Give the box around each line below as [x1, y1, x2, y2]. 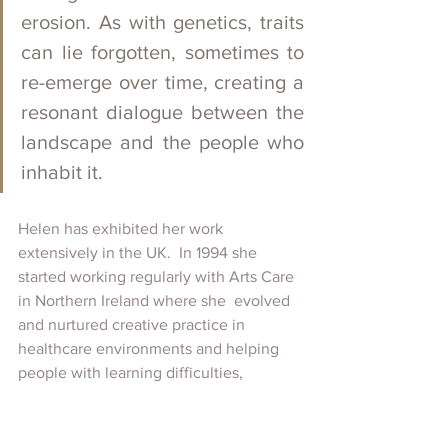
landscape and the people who [21, 130, 304, 153]
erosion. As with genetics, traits [21, 10, 304, 33]
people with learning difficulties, [18, 363, 247, 381]
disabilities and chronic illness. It [18, 387, 247, 405]
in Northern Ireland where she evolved [18, 291, 294, 309]
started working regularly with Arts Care [18, 267, 298, 285]
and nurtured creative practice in [18, 315, 249, 333]
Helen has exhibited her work [18, 219, 227, 237]
